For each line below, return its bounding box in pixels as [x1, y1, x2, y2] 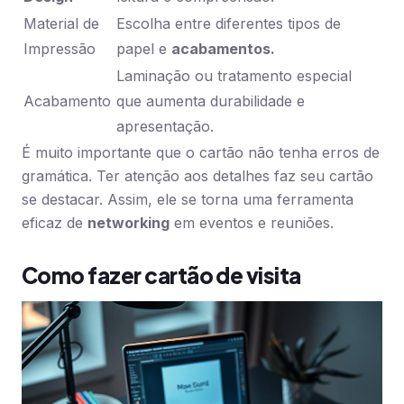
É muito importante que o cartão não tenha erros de [22, 143, 380, 161]
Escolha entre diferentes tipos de [116, 14, 341, 32]
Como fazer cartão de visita [22, 262, 301, 289]
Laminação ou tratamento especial [116, 67, 352, 85]
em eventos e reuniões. [170, 214, 334, 232]
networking [87, 214, 170, 232]
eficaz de [22, 214, 87, 232]
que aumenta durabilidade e [116, 92, 305, 110]
